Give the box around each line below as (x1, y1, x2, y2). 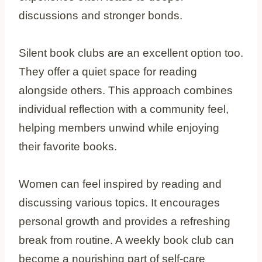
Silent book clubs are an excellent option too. (19, 46, 243, 59)
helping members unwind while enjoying (19, 121, 219, 134)
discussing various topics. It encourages (19, 196, 220, 209)
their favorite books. (19, 140, 117, 153)
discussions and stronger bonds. (19, 9, 182, 22)
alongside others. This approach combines (19, 84, 233, 96)
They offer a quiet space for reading (19, 65, 197, 78)
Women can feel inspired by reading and (19, 177, 222, 190)
